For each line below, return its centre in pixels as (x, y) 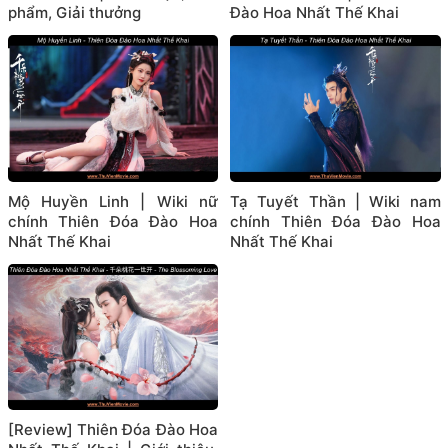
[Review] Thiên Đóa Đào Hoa (112, 429)
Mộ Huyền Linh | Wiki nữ (112, 201)
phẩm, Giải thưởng (74, 13)
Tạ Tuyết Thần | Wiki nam (335, 201)
